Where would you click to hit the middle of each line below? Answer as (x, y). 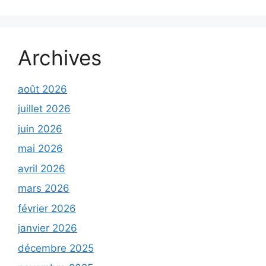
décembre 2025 (56, 248)
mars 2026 (44, 188)
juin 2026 (40, 129)
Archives (60, 57)
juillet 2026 (44, 109)
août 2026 (42, 89)
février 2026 (47, 208)
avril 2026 (42, 168)
